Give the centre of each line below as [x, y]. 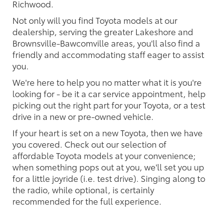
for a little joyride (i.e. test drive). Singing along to [109, 178]
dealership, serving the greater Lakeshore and [103, 31]
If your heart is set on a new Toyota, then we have [108, 133]
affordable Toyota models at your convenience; [104, 155]
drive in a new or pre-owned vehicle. [83, 116]
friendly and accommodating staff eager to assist [108, 54]
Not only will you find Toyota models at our [95, 20]
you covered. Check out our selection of [89, 144]
